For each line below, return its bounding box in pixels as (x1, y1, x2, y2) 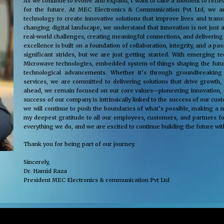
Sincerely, (23, 158, 50, 165)
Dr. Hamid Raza (23, 167, 67, 174)
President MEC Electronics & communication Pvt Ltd (23, 176, 170, 183)
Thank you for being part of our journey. (23, 140, 136, 148)
